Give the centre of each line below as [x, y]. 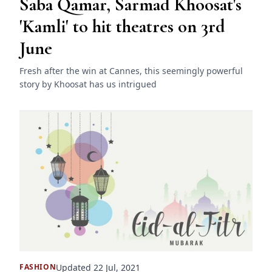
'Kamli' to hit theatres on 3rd [122, 27]
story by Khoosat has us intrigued [88, 84]
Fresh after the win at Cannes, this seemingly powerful [131, 71]
